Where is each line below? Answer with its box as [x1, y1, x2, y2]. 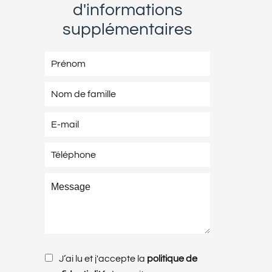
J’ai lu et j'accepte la [59, 253, 147, 263]
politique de [147, 253, 197, 263]
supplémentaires [63, 20, 192, 38]
